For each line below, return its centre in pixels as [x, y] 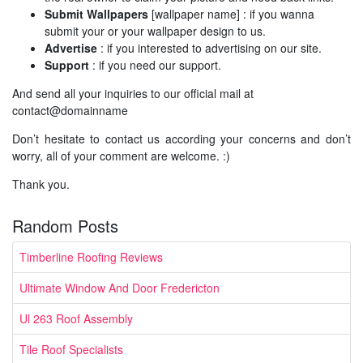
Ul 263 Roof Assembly [76, 318]
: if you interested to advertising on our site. [209, 48]
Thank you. [41, 184]
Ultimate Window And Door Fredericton [120, 288]
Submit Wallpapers [96, 14]
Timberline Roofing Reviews [91, 257]
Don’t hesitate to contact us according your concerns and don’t [181, 139]
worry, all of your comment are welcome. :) [121, 156]
